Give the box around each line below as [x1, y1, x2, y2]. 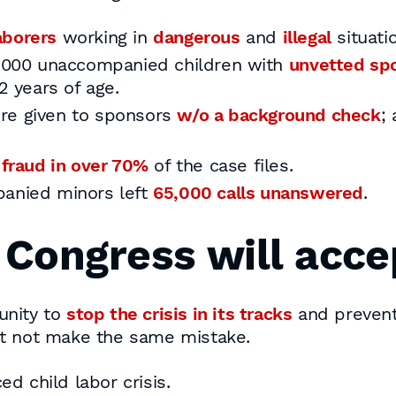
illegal [282, 27, 331, 48]
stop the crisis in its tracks [65, 303, 293, 324]
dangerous [153, 27, 240, 48]
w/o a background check [177, 104, 381, 126]
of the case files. [148, 155, 293, 176]
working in [56, 27, 154, 48]
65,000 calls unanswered [153, 182, 363, 203]
